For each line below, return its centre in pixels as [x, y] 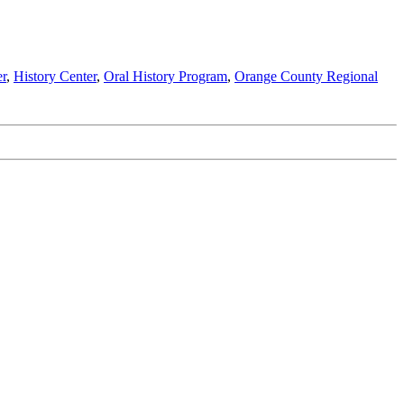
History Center [55, 77]
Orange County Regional [306, 77]
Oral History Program [165, 77]
